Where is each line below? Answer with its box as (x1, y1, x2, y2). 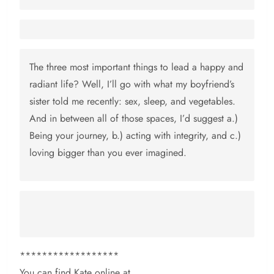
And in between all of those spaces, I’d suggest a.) (29, 111, 238, 126)
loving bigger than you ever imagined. (29, 146, 187, 160)
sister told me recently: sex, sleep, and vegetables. (29, 94, 235, 109)
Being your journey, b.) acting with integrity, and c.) (29, 128, 241, 143)
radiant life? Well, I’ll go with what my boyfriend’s (29, 77, 234, 92)
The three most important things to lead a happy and (29, 60, 243, 75)
